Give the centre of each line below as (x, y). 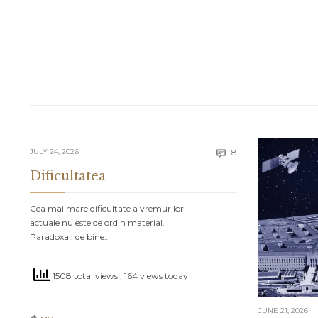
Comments (260, 151)
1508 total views (85, 276)
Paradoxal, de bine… (70, 237)
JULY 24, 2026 (54, 152)
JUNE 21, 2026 (283, 311)
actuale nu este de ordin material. (97, 223)
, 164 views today (154, 276)
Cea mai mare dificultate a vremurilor (107, 209)
